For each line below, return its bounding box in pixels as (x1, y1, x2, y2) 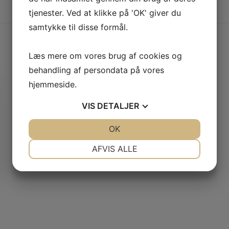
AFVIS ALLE (91, 144, 138, 154)
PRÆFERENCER (132, 140, 178, 147)
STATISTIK (140, 176, 171, 184)
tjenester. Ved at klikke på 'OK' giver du (29, 8, 181, 18)
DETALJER (97, 101, 139, 111)
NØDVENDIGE (53, 140, 94, 147)
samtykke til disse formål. (29, 22, 128, 32)
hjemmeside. (29, 79, 77, 89)
